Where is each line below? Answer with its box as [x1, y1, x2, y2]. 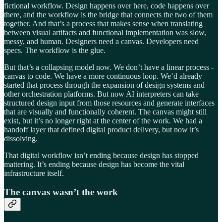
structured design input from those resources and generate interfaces [4, 98, 215, 107]
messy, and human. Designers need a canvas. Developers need [4, 37, 199, 46]
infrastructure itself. [4, 168, 64, 177]
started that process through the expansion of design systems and [4, 80, 205, 89]
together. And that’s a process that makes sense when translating [4, 19, 203, 28]
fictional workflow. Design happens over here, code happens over [4, 1, 209, 10]
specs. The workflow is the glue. [4, 46, 106, 55]
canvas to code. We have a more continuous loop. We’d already [4, 71, 202, 80]
